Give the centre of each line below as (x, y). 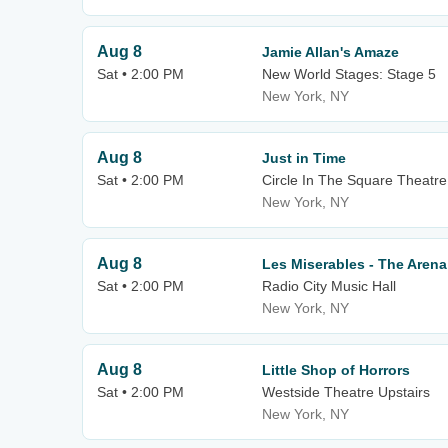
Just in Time (304, 158)
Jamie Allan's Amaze (330, 52)
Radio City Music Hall (329, 286)
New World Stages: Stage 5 (349, 74)
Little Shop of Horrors (336, 370)
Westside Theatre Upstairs (346, 392)
